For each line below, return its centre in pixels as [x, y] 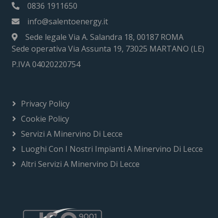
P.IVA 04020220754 [46, 64]
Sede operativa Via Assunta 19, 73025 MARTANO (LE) [108, 48]
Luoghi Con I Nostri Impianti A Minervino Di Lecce [112, 149]
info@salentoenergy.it [68, 21]
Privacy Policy [45, 103]
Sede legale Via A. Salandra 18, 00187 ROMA [104, 37]
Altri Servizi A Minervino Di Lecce [80, 164]
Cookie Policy [45, 118]
